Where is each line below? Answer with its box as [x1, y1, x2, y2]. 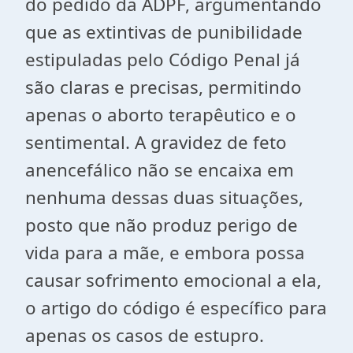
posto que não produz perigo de [25, 213, 298, 237]
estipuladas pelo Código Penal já [25, 47, 300, 72]
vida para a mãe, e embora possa [25, 240, 305, 265]
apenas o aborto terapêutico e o [25, 102, 296, 127]
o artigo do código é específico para [25, 295, 327, 320]
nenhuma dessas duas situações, [25, 185, 303, 210]
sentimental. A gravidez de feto [25, 130, 287, 154]
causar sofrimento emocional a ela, [25, 268, 321, 292]
